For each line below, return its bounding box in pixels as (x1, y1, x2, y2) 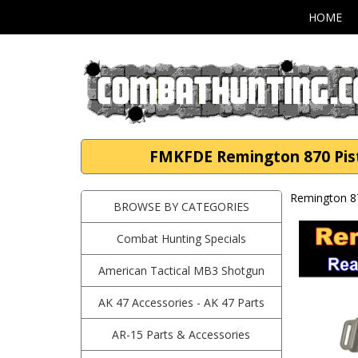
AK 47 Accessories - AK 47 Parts (97, 295, 265, 310)
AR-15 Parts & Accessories (112, 327, 251, 342)
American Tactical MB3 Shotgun (97, 263, 265, 278)
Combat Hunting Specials (116, 231, 246, 246)
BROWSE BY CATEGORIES (113, 199, 249, 214)
